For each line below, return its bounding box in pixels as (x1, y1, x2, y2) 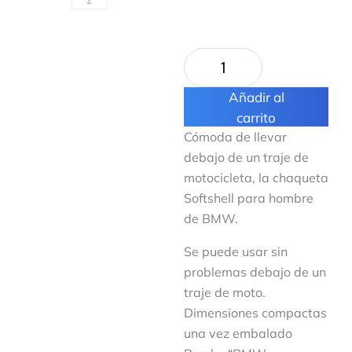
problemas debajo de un (184, 264, 326, 280)
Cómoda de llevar (184, 129, 287, 145)
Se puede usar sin (184, 244, 288, 259)
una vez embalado (184, 325, 292, 341)
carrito (236, 109, 276, 126)
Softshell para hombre (184, 190, 313, 206)
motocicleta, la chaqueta (184, 170, 328, 185)
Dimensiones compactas (184, 305, 327, 321)
